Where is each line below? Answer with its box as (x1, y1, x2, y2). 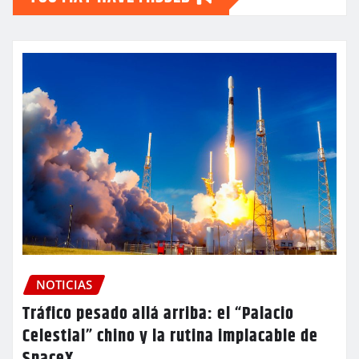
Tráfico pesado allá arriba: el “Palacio (22, 300, 294, 328)
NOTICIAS (36, 276, 92, 293)
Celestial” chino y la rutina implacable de (22, 322, 318, 350)
